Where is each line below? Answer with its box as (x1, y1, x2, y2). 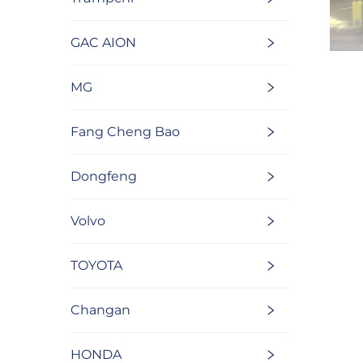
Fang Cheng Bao (70, 124, 180, 140)
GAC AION (70, 35, 136, 51)
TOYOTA (70, 258, 122, 274)
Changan (70, 302, 130, 318)
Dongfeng (70, 169, 137, 185)
